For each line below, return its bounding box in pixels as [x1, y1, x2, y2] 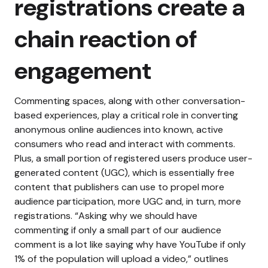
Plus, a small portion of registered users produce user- [14, 151, 252, 165]
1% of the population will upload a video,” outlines [14, 252, 229, 265]
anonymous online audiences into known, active [14, 123, 223, 136]
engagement [14, 54, 151, 86]
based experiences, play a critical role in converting [14, 108, 238, 121]
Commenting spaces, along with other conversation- [14, 94, 245, 107]
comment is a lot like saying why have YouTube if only [14, 237, 246, 251]
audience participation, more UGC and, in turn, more [14, 194, 241, 208]
